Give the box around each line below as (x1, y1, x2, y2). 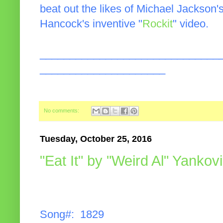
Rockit (142, 18, 173, 30)
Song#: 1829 (40, 209, 104, 221)
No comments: (44, 108, 81, 114)
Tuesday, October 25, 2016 (40, 134, 152, 144)
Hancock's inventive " (40, 18, 142, 30)
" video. (173, 18, 209, 30)
